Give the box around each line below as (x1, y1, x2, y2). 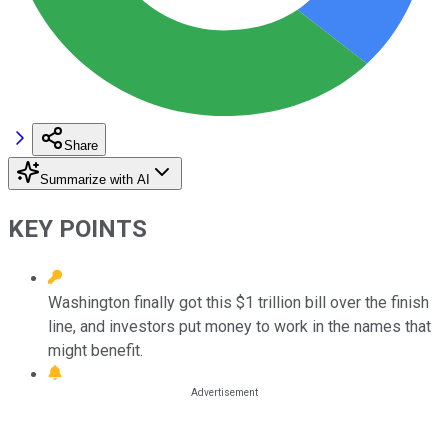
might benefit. (48, 340, 143, 360)
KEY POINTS (8, 214, 147, 243)
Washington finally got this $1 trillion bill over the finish (48, 292, 429, 312)
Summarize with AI (40, 171, 150, 187)
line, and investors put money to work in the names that (48, 316, 431, 336)
